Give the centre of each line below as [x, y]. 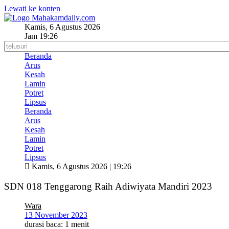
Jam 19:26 [41, 36]
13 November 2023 [56, 215]
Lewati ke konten [32, 8]
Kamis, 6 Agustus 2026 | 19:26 [81, 166]
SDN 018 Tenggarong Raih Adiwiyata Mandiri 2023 [108, 186]
